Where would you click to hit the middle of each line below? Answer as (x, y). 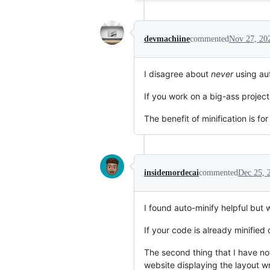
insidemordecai (171, 173)
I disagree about (177, 74)
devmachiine (167, 39)
